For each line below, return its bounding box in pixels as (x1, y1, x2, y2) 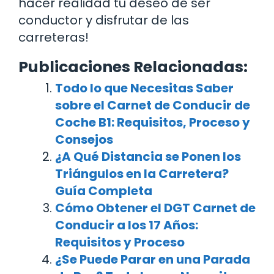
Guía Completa (55, 182, 152, 199)
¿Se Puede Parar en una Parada (55, 250, 250, 268)
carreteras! (18, 28, 89, 46)
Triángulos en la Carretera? (55, 165, 229, 182)
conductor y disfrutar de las (18, 11, 189, 29)
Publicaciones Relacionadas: (18, 56, 248, 78)
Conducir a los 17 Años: (55, 216, 198, 234)
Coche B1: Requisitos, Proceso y (55, 113, 250, 131)
